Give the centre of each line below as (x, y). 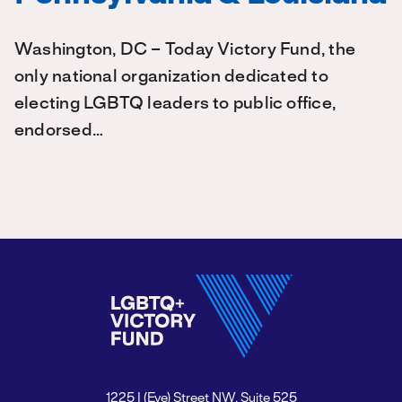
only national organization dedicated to (171, 77)
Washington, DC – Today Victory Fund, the (185, 50)
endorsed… (59, 131)
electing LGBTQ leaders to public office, (175, 104)
